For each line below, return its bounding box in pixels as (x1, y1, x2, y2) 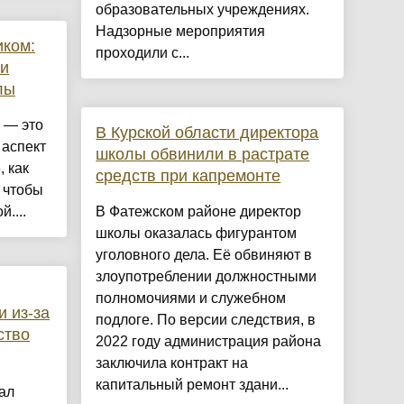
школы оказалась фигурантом (96, 225, 298, 242)
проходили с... (96, 45, 190, 61)
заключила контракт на (96, 355, 249, 372)
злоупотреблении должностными (96, 269, 317, 285)
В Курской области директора (96, 124, 319, 142)
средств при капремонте (96, 167, 281, 186)
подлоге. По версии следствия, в (96, 312, 317, 328)
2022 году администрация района (96, 334, 322, 350)
